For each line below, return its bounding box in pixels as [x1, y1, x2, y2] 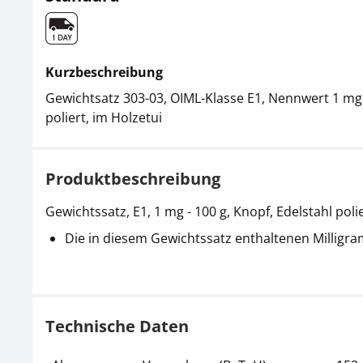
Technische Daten [45, 315, 189, 337]
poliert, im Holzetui [45, 109, 162, 126]
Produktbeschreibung [45, 168, 220, 190]
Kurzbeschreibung [45, 63, 163, 81]
